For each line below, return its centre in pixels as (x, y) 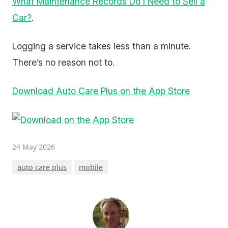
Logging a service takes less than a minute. (102, 46)
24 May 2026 (34, 147)
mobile (91, 167)
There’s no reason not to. (63, 62)
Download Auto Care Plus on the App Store (101, 91)
